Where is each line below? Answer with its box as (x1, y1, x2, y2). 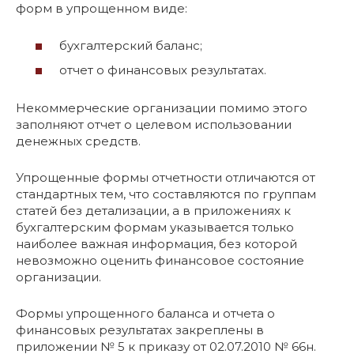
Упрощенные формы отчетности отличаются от (16, 170, 315, 185)
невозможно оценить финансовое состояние (16, 253, 304, 268)
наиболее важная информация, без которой (16, 236, 297, 251)
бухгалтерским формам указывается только (16, 220, 294, 235)
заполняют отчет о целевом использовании (16, 117, 292, 132)
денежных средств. (16, 134, 141, 149)
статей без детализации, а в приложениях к (16, 203, 291, 218)
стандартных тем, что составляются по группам (16, 186, 316, 201)
